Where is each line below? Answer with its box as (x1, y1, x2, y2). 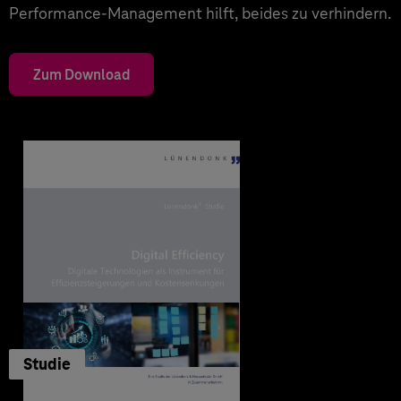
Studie (23, 354, 71, 374)
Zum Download (33, 65, 130, 84)
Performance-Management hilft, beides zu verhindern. (9, 3, 391, 23)
